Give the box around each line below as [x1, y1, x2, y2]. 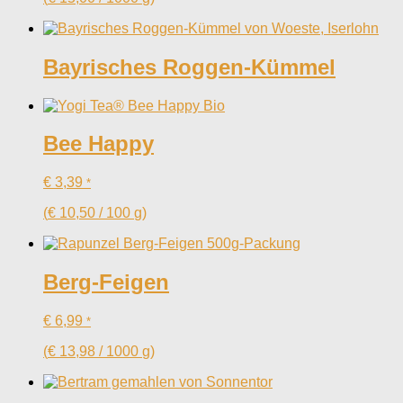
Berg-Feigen [43, 270, 169, 295]
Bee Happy [43, 131, 154, 157]
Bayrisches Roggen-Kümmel [43, 54, 336, 79]
